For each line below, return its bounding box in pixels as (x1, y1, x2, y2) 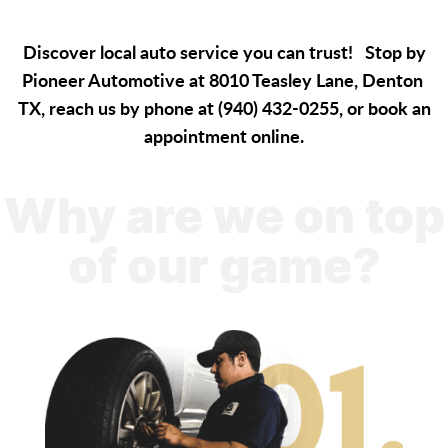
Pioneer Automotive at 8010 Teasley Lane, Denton (21, 67, 427, 94)
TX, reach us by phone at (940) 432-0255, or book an (17, 95, 431, 122)
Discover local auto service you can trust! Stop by (22, 39, 426, 66)
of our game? (67, 236, 381, 296)
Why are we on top (3, 186, 445, 246)
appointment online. (144, 123, 304, 150)
